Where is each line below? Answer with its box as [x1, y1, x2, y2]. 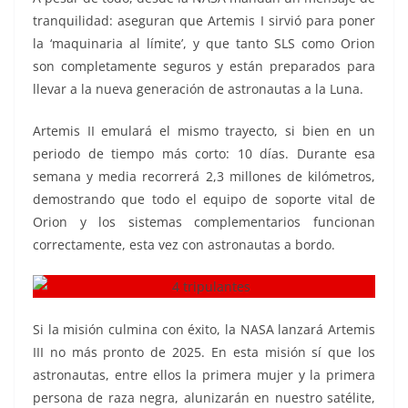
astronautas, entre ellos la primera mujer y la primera [33, 366, 375, 384]
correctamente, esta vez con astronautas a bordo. [33, 235, 335, 253]
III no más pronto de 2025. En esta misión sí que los [33, 343, 375, 362]
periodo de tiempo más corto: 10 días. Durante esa [33, 144, 375, 162]
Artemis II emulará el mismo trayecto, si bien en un [33, 121, 375, 139]
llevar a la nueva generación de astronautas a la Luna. [33, 79, 363, 97]
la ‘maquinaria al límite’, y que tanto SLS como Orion [33, 34, 375, 52]
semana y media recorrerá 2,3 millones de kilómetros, [33, 167, 375, 185]
